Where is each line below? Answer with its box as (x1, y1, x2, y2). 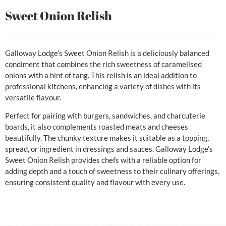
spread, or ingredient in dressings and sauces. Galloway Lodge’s (5, 144, 213, 154)
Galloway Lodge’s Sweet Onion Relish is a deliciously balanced (5, 48, 209, 58)
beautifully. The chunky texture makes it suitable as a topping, (5, 133, 209, 143)
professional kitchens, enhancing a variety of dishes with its (5, 81, 201, 91)
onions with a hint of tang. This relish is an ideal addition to (5, 70, 197, 80)
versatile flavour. (5, 92, 61, 102)
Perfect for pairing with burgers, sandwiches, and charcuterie (5, 111, 205, 121)
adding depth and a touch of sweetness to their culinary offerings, (5, 166, 219, 176)
